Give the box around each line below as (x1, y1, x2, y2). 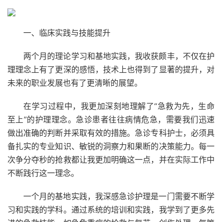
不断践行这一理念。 (7, 168, 79, 178)
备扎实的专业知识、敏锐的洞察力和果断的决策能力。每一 (7, 141, 215, 151)
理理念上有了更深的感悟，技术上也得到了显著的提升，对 (7, 64, 215, 74)
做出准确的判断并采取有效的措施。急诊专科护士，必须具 (7, 128, 215, 138)
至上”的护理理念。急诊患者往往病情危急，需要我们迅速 (7, 114, 215, 124)
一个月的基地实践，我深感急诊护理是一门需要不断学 (23, 191, 215, 201)
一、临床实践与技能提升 (23, 28, 111, 38)
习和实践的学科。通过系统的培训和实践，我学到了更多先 (7, 205, 215, 215)
